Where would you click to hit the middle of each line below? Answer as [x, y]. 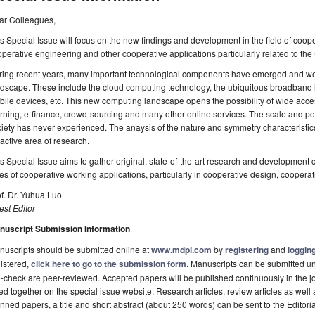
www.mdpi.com [181, 250]
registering [247, 250]
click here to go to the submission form [109, 264]
